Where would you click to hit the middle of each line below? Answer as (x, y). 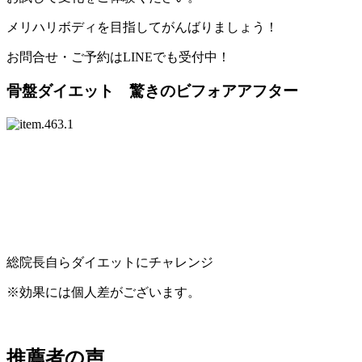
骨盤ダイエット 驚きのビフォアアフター (152, 91)
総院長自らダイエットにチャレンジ (110, 262)
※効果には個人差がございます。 (103, 292)
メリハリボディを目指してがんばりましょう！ (142, 27)
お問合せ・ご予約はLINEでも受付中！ (118, 57)
